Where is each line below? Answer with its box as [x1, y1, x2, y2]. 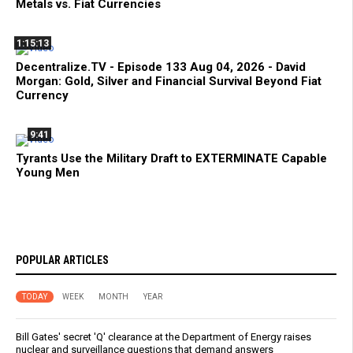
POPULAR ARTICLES [16, 254, 109, 267]
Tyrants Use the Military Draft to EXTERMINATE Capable [16, 151, 327, 166]
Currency [16, 88, 69, 103]
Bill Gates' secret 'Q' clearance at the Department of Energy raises [16, 331, 311, 344]
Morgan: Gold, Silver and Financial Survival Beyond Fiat [16, 74, 321, 89]
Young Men [16, 165, 80, 180]
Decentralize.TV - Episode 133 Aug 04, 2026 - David [16, 60, 306, 75]
